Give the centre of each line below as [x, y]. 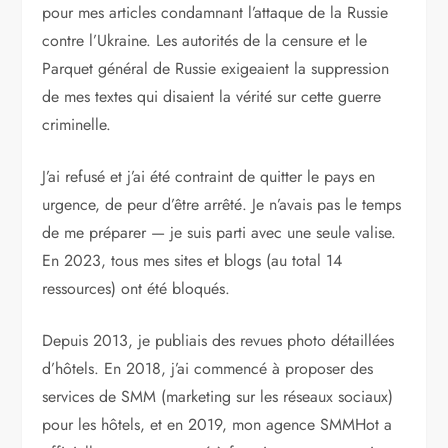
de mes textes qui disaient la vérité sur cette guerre [212, 97]
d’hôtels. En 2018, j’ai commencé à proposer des [208, 369]
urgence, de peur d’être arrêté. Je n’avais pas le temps [222, 205]
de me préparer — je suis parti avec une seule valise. [219, 233]
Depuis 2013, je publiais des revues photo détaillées [218, 341]
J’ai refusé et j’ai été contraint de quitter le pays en [209, 177]
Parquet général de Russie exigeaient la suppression [216, 69]
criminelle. [77, 125]
